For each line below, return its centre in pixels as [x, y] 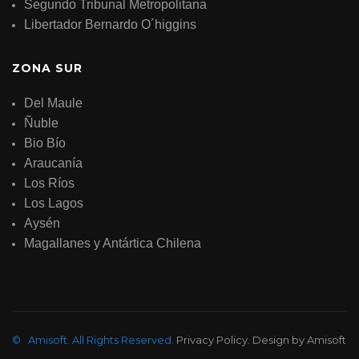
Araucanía [53, 163]
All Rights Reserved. [123, 339]
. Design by [277, 339]
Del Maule [53, 103]
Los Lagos [54, 203]
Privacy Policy [212, 339]
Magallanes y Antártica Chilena [113, 243]
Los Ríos [49, 183]
